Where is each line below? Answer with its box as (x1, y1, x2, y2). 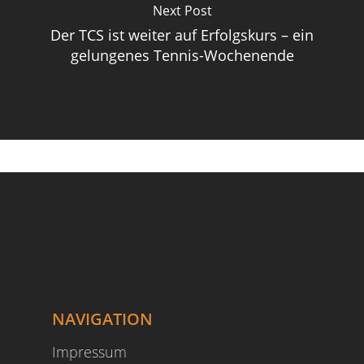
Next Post (152, 2, 212, 19)
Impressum (52, 342, 127, 362)
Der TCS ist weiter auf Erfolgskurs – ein (50, 25, 314, 45)
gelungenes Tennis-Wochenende (70, 45, 294, 65)
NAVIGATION (52, 308, 153, 330)
